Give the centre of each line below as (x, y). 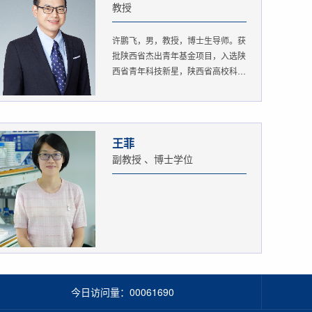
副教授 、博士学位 (153, 159)
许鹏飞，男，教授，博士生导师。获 (179, 40)
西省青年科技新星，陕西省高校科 (175, 71)
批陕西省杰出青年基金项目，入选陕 (179, 56)
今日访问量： (100, 292)
